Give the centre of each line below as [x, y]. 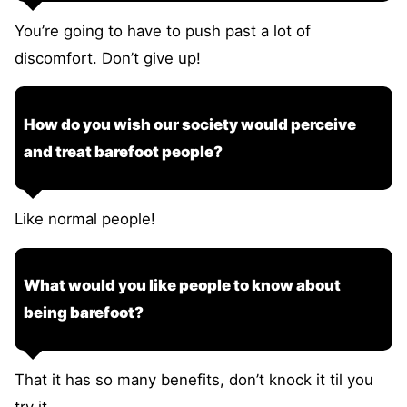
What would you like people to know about [182, 286]
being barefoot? [84, 313]
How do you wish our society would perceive [190, 125]
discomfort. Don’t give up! [108, 58]
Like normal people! [85, 218]
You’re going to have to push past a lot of [163, 30]
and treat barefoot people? [123, 152]
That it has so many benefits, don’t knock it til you [194, 379]
